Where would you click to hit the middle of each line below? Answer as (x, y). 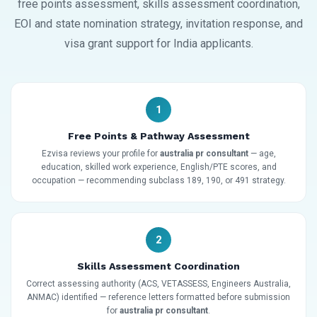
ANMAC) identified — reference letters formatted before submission (158, 298)
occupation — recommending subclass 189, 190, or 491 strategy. (158, 181)
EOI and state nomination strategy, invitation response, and (158, 24)
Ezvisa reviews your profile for (100, 154)
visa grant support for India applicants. (158, 44)
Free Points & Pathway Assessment (158, 136)
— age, (262, 154)
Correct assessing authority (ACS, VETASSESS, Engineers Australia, (158, 284)
